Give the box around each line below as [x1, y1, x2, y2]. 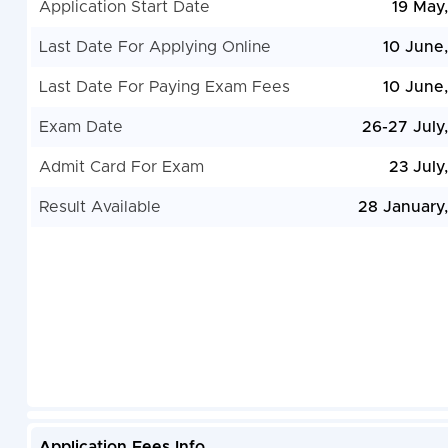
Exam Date [38, 119, 123, 136]
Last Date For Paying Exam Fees [38, 79, 290, 96]
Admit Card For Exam [38, 159, 204, 176]
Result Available [38, 199, 161, 216]
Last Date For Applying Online [38, 39, 271, 56]
